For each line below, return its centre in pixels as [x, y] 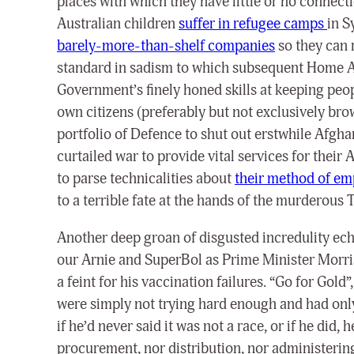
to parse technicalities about [146, 179]
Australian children [118, 24]
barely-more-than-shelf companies [166, 46]
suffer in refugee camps [253, 24]
